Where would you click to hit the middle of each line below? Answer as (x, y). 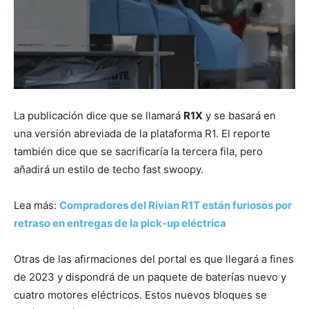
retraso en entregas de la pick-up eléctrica (120, 223)
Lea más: (37, 205)
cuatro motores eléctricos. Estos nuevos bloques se (140, 295)
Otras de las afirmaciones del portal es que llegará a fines (154, 259)
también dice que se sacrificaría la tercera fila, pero (138, 151)
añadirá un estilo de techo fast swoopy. (109, 169)
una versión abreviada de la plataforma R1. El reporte (142, 133)
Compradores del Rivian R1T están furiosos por (176, 205)
